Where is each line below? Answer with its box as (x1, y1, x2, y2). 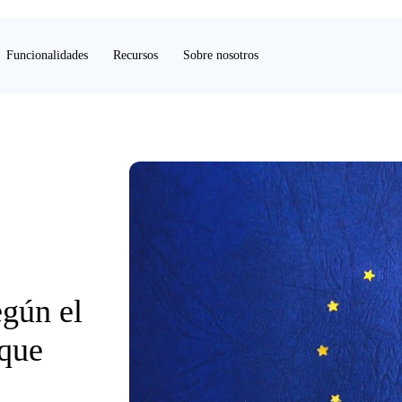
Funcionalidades (6, 48, 88, 62)
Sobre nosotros (183, 48, 258, 62)
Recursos (113, 48, 158, 62)
